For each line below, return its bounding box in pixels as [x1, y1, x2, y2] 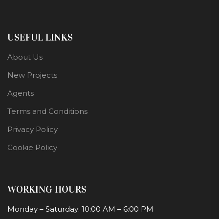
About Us [7, 52, 43, 62]
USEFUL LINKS [7, 31, 73, 44]
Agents [7, 88, 34, 98]
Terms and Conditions [7, 107, 88, 116]
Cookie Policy [7, 143, 57, 153]
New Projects [7, 70, 57, 80]
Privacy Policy [7, 125, 58, 134]
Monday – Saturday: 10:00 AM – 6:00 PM [7, 204, 153, 214]
